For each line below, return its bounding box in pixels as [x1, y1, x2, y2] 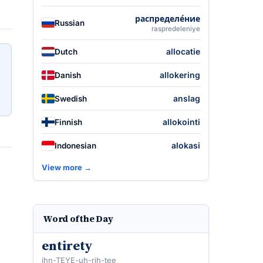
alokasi [171, 140, 200, 150]
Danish [55, 70, 81, 80]
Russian [55, 18, 85, 28]
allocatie [166, 46, 200, 56]
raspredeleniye [151, 25, 200, 33]
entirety [42, 237, 92, 254]
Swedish [55, 93, 87, 103]
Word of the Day [43, 213, 113, 225]
